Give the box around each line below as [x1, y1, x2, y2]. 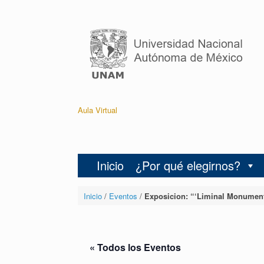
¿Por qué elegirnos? [136, 157, 240, 174]
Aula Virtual [78, 104, 117, 115]
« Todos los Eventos [90, 240, 181, 254]
